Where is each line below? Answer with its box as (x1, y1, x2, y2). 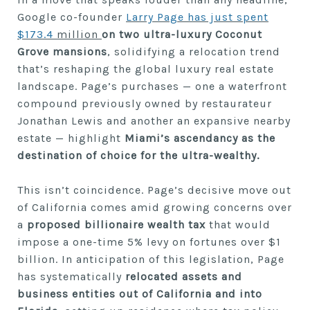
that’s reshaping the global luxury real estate (17, 62, 274, 75)
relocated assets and (125, 270, 242, 283)
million (57, 28, 98, 41)
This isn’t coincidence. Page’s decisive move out (17, 183, 291, 197)
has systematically (17, 270, 125, 283)
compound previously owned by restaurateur (17, 97, 272, 110)
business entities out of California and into (17, 287, 262, 300)
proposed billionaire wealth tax (27, 218, 206, 231)
